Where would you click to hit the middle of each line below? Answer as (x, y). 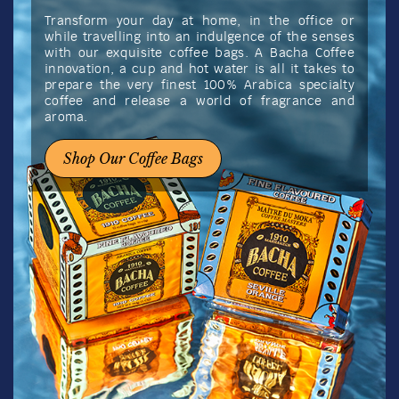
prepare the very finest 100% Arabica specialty (199, 85)
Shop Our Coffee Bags (133, 158)
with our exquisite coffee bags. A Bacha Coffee (199, 53)
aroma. (66, 117)
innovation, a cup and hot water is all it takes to (199, 69)
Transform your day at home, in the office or (199, 21)
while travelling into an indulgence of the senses (199, 37)
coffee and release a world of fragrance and (199, 101)
